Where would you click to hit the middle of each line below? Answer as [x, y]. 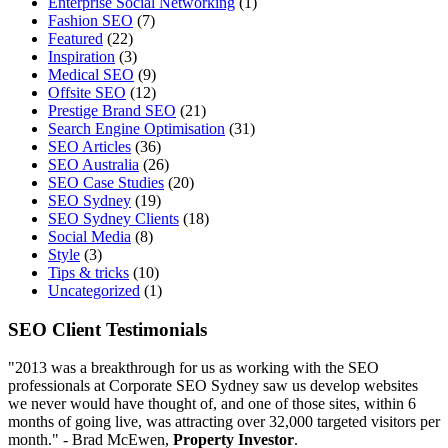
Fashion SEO [90, 21]
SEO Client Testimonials [107, 329]
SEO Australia [93, 165]
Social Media [89, 237]
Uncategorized [94, 291]
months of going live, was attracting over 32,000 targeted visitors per [224, 422]
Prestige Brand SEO [112, 111]
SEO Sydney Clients [113, 219]
